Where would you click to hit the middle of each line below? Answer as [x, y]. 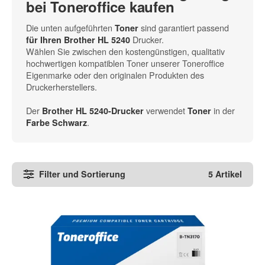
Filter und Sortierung [83, 174]
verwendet [164, 110]
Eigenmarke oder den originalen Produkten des [115, 75]
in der [223, 110]
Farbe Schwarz [56, 122]
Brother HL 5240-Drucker [93, 110]
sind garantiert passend [184, 27]
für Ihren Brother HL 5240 [78, 39]
